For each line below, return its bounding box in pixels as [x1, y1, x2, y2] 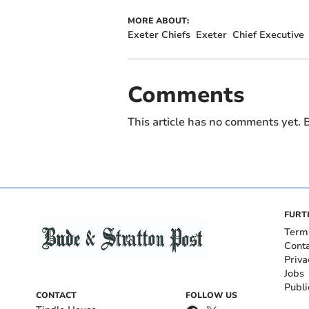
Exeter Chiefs [127, 28, 190, 41]
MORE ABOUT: [127, 14, 189, 26]
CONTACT [36, 289, 77, 301]
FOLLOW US [186, 289, 237, 301]
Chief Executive [232, 28, 304, 41]
